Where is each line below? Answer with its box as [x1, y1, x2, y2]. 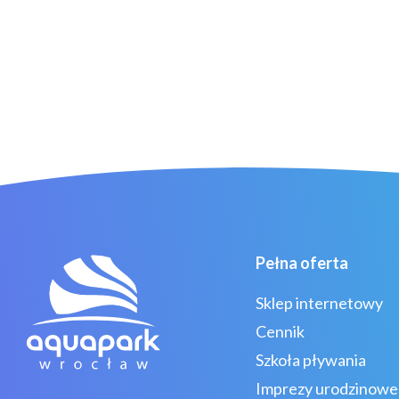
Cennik [256, 321, 305, 341]
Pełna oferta [256, 252, 348, 273]
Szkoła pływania [256, 349, 366, 370]
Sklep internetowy [256, 292, 383, 313]
